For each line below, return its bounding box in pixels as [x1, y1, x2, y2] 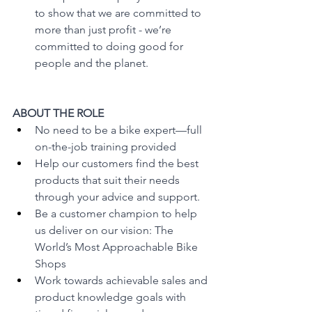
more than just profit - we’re [35, 23, 174, 36]
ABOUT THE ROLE [13, 107, 104, 120]
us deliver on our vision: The [35, 224, 176, 237]
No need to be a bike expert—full [35, 123, 205, 136]
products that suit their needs [35, 173, 182, 187]
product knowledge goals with [35, 290, 189, 304]
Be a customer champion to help [35, 207, 200, 220]
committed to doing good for [35, 40, 186, 53]
